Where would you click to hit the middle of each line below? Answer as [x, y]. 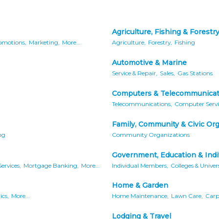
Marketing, [44, 42]
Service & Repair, [135, 73]
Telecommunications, [142, 104]
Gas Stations [195, 73]
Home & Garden [140, 186]
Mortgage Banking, [51, 165]
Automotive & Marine [149, 62]
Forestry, [160, 42]
